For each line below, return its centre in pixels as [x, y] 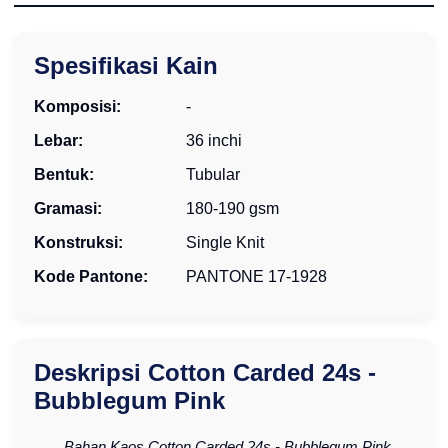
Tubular [213, 174]
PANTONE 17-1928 [257, 276]
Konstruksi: [79, 242]
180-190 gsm [233, 208]
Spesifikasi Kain [126, 65]
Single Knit [225, 242]
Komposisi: [78, 106]
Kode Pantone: [91, 276]
